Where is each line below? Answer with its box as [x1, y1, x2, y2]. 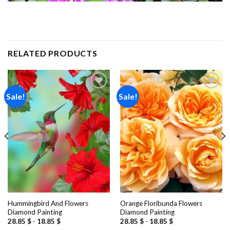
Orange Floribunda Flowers [120, 199, 202, 207]
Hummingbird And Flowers [7, 199, 88, 207]
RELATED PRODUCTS [8, 48, 98, 59]
